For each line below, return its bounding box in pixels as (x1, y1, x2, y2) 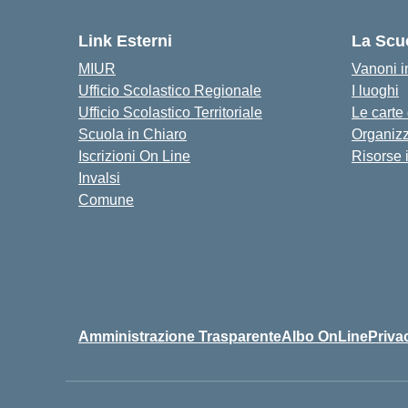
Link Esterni (78, 32, 172, 50)
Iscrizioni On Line (78, 148, 190, 164)
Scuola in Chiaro (78, 127, 187, 142)
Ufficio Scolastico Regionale (78, 83, 261, 98)
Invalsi (78, 170, 120, 186)
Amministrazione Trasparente (78, 329, 281, 344)
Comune (78, 192, 134, 208)
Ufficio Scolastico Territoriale (78, 105, 262, 120)
